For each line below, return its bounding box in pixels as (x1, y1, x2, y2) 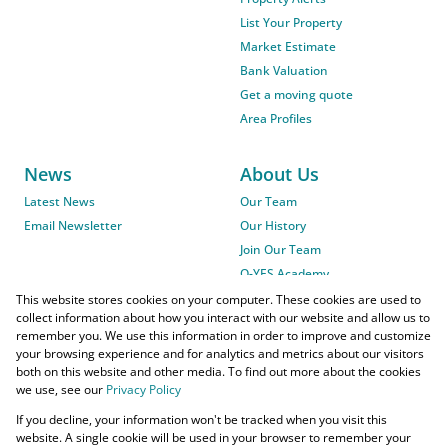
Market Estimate (240, 38, 336, 56)
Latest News (24, 193, 95, 211)
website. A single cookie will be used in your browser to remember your (16, 429, 411, 446)
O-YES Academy (240, 265, 329, 283)
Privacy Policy (106, 381, 181, 398)
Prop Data (135, 410, 192, 428)
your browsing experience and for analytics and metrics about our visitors (16, 345, 424, 362)
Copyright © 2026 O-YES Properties (66, 428, 265, 446)
